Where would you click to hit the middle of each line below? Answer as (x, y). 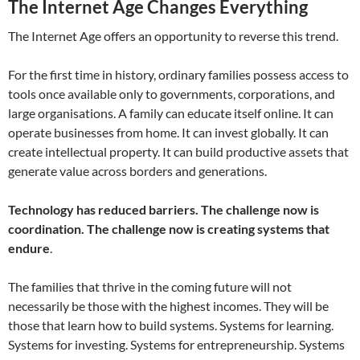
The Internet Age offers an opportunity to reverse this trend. (173, 36)
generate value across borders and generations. (137, 171)
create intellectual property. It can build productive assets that (178, 152)
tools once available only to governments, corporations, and (172, 94)
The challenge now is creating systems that (208, 229)
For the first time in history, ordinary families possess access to (178, 75)
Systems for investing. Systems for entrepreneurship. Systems (176, 345)
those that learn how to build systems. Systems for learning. (171, 325)
